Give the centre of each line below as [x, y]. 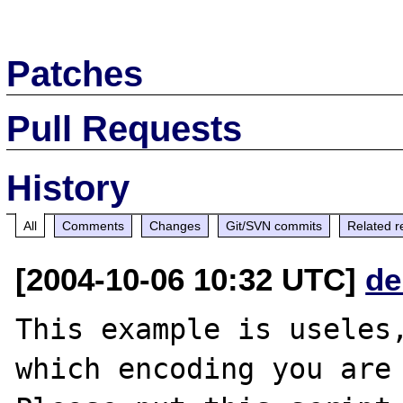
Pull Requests [125, 128]
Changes [175, 225]
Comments [94, 225]
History [68, 188]
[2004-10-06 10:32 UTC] [191, 279]
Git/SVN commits [274, 225]
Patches [75, 73]
